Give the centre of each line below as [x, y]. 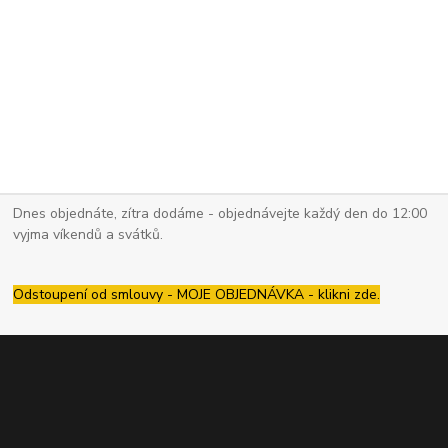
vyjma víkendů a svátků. [88, 235]
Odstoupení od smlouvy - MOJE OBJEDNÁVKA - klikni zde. [197, 294]
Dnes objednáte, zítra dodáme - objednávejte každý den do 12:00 [220, 214]
